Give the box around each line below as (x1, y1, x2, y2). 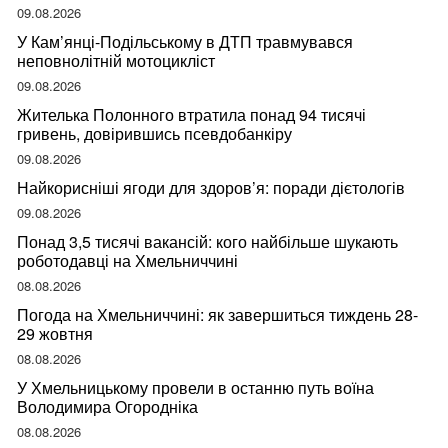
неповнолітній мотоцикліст (17, 49, 215, 73)
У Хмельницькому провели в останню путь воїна (17, 376, 374, 400)
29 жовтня (17, 322, 93, 346)
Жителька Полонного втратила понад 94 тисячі (17, 103, 366, 127)
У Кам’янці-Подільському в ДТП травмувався (17, 30, 353, 54)
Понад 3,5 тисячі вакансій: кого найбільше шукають (17, 230, 398, 254)
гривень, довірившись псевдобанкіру (17, 122, 292, 146)
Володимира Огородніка (17, 395, 198, 419)
